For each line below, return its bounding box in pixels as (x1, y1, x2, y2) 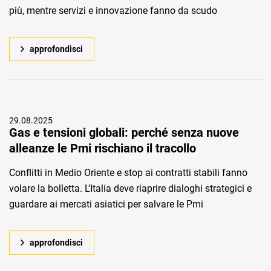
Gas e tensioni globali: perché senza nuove (9, 125, 239, 140)
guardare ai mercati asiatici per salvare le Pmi (9, 198, 203, 210)
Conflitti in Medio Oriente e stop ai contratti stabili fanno (9, 167, 247, 178)
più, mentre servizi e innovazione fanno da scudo (9, 5, 217, 16)
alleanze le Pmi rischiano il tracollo (9, 141, 196, 155)
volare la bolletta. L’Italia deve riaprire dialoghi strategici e (9, 183, 252, 194)
